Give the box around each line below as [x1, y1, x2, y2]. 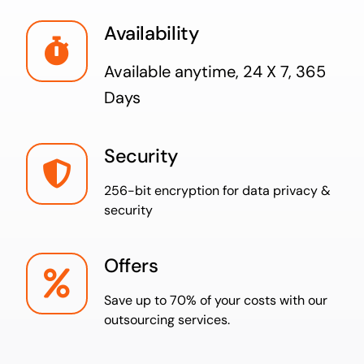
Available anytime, [103, 61, 243, 83]
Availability [103, 21, 199, 46]
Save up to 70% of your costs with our [103, 292, 327, 310]
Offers [103, 253, 158, 279]
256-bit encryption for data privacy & [103, 182, 331, 200]
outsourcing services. [103, 311, 230, 329]
